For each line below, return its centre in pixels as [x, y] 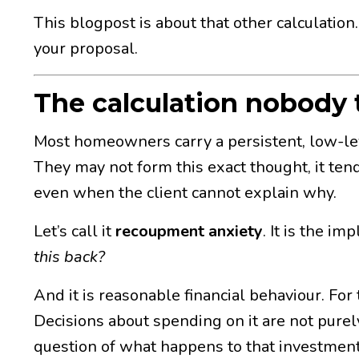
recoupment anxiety [189, 231]
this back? [69, 256]
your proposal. [86, 48]
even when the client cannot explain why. [185, 192]
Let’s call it [75, 231]
